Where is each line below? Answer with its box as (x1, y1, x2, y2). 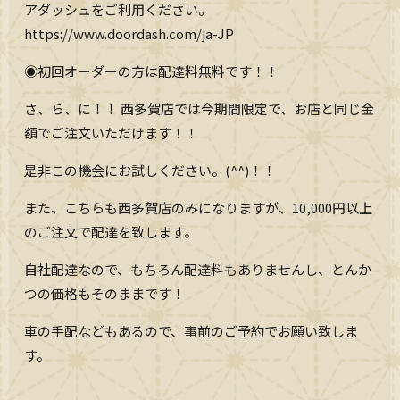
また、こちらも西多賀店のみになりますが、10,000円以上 (24, 198, 373, 218)
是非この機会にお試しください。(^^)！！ (24, 161, 277, 180)
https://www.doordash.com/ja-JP (24, 24, 235, 44)
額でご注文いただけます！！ (24, 123, 199, 143)
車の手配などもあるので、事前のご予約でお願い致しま (24, 321, 359, 341)
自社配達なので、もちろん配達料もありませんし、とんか (24, 260, 372, 279)
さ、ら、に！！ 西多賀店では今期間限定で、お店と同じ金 (24, 99, 375, 119)
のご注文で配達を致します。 (24, 222, 198, 242)
